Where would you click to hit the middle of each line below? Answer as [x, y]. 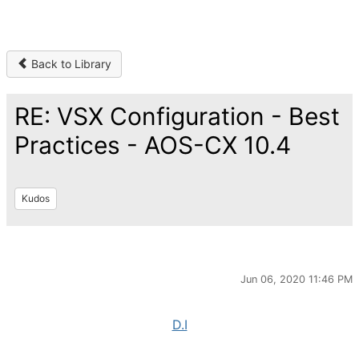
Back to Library [70, 64]
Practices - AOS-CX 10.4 [153, 145]
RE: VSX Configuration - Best [177, 116]
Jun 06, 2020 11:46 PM [296, 279]
